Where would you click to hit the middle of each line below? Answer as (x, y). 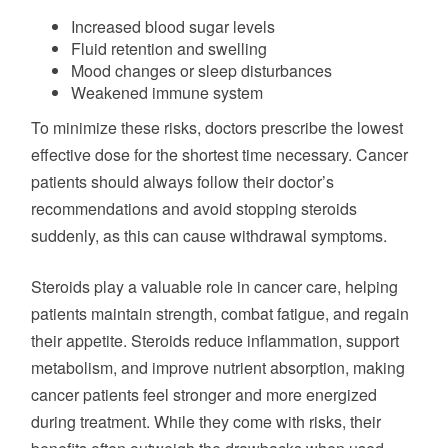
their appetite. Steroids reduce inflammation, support (215, 340)
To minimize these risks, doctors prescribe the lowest (217, 127)
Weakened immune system (167, 92)
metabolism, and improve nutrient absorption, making (218, 367)
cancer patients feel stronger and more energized (204, 394)
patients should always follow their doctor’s (182, 181)
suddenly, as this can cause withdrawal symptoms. (209, 235)
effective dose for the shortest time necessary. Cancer (219, 154)
